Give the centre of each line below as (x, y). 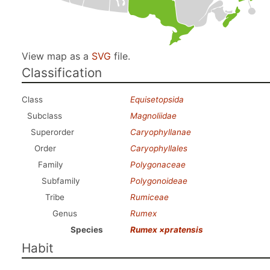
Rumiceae (149, 197)
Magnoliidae (153, 116)
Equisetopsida (157, 99)
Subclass (45, 116)
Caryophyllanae (161, 132)
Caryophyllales (159, 148)
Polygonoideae (159, 181)
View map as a (57, 56)
